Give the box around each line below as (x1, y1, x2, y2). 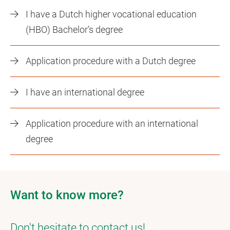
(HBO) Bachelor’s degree (26, 24, 123, 35)
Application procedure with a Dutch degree (26, 55, 196, 66)
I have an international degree (26, 87, 144, 98)
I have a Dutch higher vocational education (26, 9, 197, 20)
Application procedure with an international (26, 118, 198, 129)
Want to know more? (10, 188, 124, 202)
